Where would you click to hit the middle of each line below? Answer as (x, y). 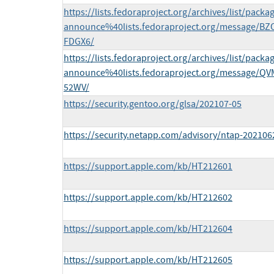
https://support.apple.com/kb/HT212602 (148, 198)
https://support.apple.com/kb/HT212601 (148, 167)
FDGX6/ (79, 42)
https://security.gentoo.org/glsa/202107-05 (153, 104)
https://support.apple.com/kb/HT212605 (148, 260)
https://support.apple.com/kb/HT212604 (148, 229)
